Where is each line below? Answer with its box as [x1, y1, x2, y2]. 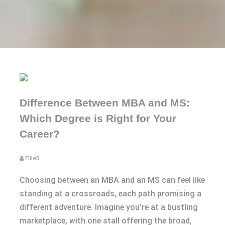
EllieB [25, 154, 40, 162]
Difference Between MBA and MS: [20, 96, 190, 108]
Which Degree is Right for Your [20, 112, 176, 124]
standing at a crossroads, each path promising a [20, 188, 201, 198]
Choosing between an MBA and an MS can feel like [20, 175, 205, 185]
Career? [20, 128, 60, 140]
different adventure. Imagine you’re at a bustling [20, 202, 198, 212]
